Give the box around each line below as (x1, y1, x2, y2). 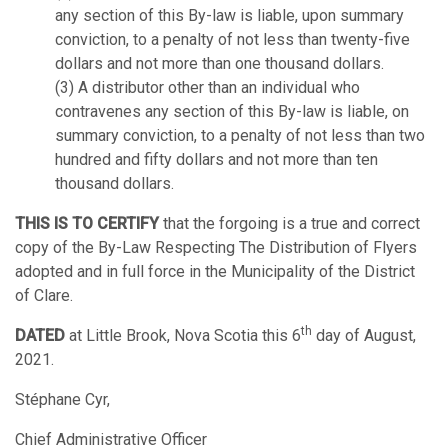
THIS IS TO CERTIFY (15, 214, 159, 234)
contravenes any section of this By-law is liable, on (55, 102, 409, 122)
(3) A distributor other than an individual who (55, 78, 360, 98)
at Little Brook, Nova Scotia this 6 (65, 326, 301, 346)
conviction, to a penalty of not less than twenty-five (55, 30, 410, 50)
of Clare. (15, 286, 73, 306)
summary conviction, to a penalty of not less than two (55, 126, 425, 146)
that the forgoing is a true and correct (159, 214, 420, 234)
